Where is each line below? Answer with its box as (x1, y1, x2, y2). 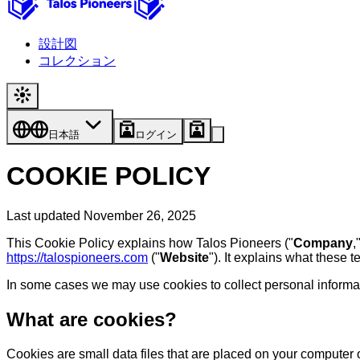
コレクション (39, 54, 116, 67)
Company (293, 235, 353, 250)
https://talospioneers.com (6, 250, 148, 264)
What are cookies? (6, 308, 177, 330)
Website (160, 250, 209, 264)
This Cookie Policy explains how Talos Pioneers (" (6, 235, 293, 250)
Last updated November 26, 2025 (6, 208, 196, 223)
